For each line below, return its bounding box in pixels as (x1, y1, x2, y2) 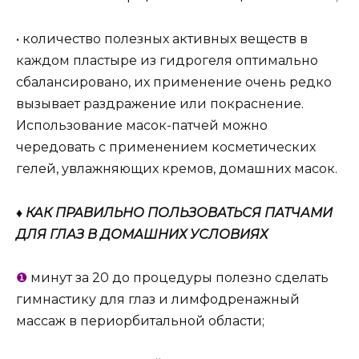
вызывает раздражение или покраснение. (16, 96, 304, 112)
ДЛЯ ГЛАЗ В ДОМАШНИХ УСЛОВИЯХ (16, 226, 268, 242)
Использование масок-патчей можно (16, 118, 268, 134)
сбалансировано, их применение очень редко (16, 75, 332, 91)
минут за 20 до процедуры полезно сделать (27, 269, 329, 285)
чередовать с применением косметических (16, 139, 316, 155)
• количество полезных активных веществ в (16, 31, 308, 47)
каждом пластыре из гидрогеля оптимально (16, 53, 318, 69)
